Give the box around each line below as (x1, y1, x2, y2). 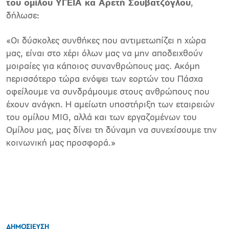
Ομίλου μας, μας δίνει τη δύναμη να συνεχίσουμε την (6, 126, 217, 136)
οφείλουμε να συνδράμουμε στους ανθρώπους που (6, 87, 210, 98)
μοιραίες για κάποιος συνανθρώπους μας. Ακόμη (6, 62, 200, 72)
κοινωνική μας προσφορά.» (6, 139, 116, 149)
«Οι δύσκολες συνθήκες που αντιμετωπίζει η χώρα (6, 36, 206, 47)
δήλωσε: (6, 11, 39, 21)
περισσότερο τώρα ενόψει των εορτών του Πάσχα (6, 75, 203, 85)
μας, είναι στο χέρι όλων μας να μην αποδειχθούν (6, 49, 203, 59)
